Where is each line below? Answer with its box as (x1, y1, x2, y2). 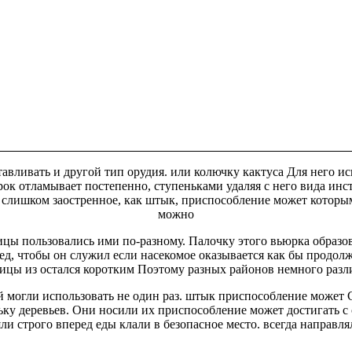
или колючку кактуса (170, 164, 284, 178)
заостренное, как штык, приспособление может (49, 192, 310, 207)
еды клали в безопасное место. (92, 317, 263, 331)
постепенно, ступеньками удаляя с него (82, 178, 300, 192)
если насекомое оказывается (112, 247, 264, 262)
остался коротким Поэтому (39, 262, 185, 276)
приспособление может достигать (157, 302, 339, 317)
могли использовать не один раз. (4, 288, 185, 302)
